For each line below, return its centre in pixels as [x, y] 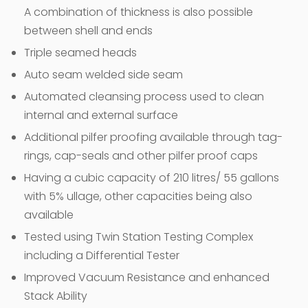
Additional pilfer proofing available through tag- [153, 137]
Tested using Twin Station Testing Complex [139, 236]
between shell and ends [88, 30]
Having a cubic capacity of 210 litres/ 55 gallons [152, 177]
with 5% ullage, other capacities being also [138, 196]
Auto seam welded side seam [103, 74]
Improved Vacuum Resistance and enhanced [147, 277]
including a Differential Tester [102, 255]
